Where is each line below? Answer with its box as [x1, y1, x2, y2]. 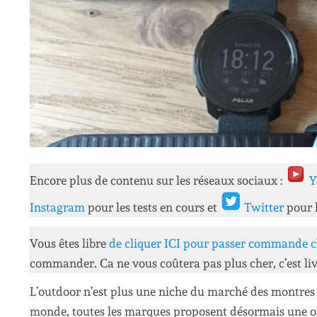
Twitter [244, 200, 287, 215]
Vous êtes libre [30, 236, 109, 250]
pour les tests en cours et [88, 200, 220, 215]
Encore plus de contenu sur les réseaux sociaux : [30, 173, 285, 188]
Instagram [30, 200, 88, 215]
